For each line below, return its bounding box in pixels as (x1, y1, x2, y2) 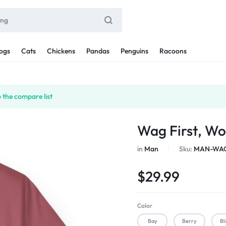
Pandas (86, 46, 109, 55)
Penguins (121, 46, 148, 55)
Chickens (47, 46, 75, 55)
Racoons (159, 46, 187, 55)
